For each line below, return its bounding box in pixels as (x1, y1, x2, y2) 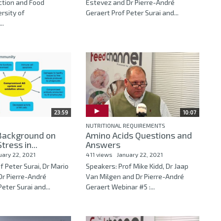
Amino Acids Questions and (85, 129, 192, 141)
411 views (85, 150, 112, 158)
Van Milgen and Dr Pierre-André (85, 172, 184, 181)
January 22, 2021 (116, 150, 163, 158)
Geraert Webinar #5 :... (85, 182, 155, 191)
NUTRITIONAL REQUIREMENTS (85, 121, 165, 129)
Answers (85, 139, 120, 150)
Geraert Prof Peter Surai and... (85, 8, 179, 17)
